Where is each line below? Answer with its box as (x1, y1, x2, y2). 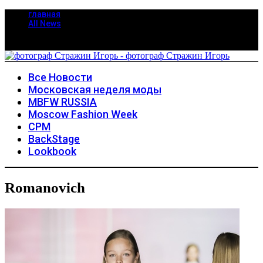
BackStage (28, 133, 80, 145)
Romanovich (5, 180, 85, 196)
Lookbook (28, 145, 76, 157)
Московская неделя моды (28, 83, 161, 96)
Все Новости (28, 71, 92, 83)
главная (28, 9, 60, 19)
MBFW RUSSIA (28, 96, 97, 108)
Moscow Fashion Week (28, 108, 137, 120)
